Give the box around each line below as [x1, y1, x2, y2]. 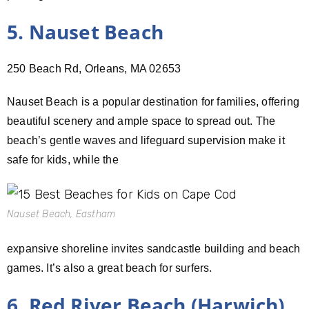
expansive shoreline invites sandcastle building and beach [7, 242, 301, 255]
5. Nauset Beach [7, 18, 163, 45]
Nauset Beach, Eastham [7, 208, 116, 220]
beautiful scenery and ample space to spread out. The [7, 114, 276, 127]
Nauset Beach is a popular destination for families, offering [7, 95, 300, 108]
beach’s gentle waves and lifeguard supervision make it [7, 134, 285, 146]
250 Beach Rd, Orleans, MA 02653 [7, 62, 181, 74]
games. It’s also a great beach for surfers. [7, 261, 212, 274]
